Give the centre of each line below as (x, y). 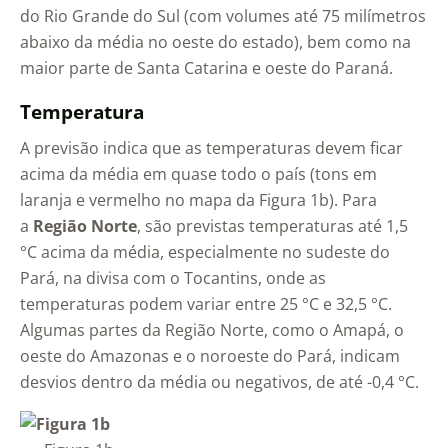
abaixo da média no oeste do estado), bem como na (215, 42)
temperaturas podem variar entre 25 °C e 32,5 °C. (206, 304)
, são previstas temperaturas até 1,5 (272, 226)
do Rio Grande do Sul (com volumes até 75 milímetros (223, 16)
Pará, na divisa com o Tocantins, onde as (173, 278)
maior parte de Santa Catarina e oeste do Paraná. (206, 68)
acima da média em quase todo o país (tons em (198, 174)
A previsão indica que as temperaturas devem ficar (211, 148)
